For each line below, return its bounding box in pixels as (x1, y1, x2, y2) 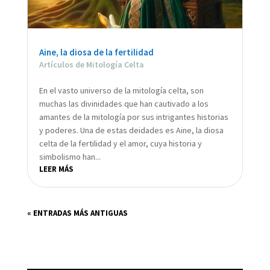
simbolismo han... (39, 151, 101, 163)
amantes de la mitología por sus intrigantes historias (39, 111, 228, 123)
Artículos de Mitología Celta (39, 59, 144, 71)
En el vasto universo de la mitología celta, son (39, 85, 204, 96)
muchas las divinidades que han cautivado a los (39, 98, 209, 110)
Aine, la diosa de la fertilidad (39, 46, 154, 58)
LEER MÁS (39, 164, 74, 175)
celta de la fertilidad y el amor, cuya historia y (39, 138, 202, 149)
